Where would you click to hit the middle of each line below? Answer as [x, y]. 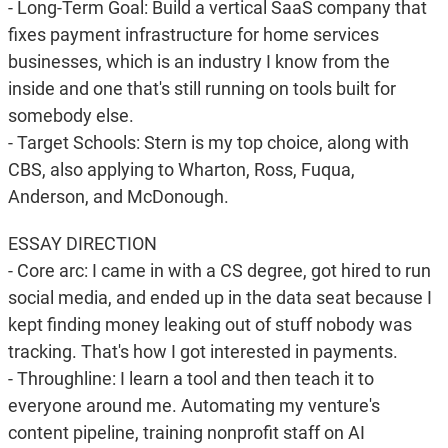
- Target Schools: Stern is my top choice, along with [208, 143]
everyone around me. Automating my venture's [193, 406]
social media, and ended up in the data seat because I [219, 298]
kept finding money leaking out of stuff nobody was [209, 325]
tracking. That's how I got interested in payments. [202, 352]
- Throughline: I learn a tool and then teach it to [190, 379]
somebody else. [70, 116]
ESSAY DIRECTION [82, 244]
